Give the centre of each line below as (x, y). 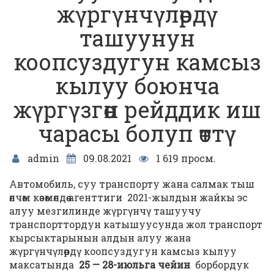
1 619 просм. (184, 158)
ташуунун (137, 38)
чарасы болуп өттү (137, 133)
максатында (44, 265)
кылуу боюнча (137, 86)
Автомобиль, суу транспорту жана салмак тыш (132, 184)
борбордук (220, 265)
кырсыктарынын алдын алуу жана (100, 238)
